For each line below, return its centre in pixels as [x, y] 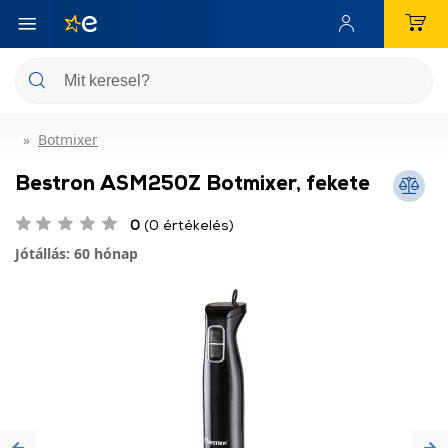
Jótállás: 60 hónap [76, 253]
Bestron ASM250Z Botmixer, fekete [192, 182]
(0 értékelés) [187, 224]
